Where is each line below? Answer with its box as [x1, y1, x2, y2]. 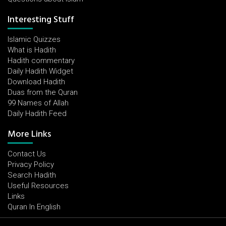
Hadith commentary [8, 56, 75, 65]
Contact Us [8, 149, 46, 158]
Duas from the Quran [8, 88, 78, 97]
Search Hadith [8, 171, 56, 180]
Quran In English [8, 202, 61, 211]
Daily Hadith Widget [8, 67, 73, 76]
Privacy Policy [8, 160, 54, 169]
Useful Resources [8, 181, 69, 190]
